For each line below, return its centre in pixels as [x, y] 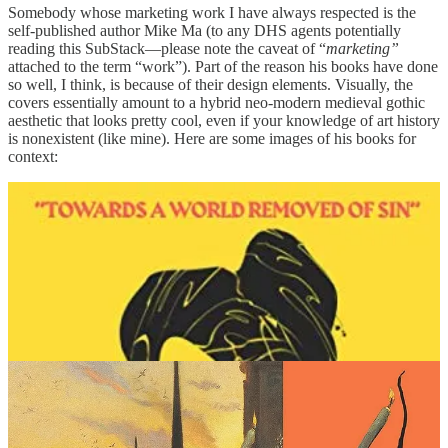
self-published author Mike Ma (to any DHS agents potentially [204, 30]
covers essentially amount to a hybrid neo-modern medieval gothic [216, 102]
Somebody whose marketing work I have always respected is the [212, 12]
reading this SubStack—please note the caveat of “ [167, 48]
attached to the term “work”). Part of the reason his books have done [223, 66]
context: [33, 156]
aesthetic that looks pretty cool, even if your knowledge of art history [224, 120]
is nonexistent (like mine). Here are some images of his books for [212, 138]
